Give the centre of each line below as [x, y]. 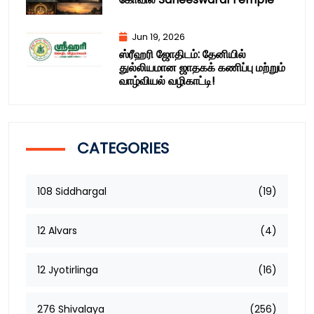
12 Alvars [57, 230]
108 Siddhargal [72, 191]
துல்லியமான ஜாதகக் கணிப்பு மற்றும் [202, 67]
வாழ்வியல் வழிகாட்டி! [167, 81]
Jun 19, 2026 [157, 36]
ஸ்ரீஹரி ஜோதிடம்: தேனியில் [182, 54]
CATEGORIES [121, 148]
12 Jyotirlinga [68, 269]
